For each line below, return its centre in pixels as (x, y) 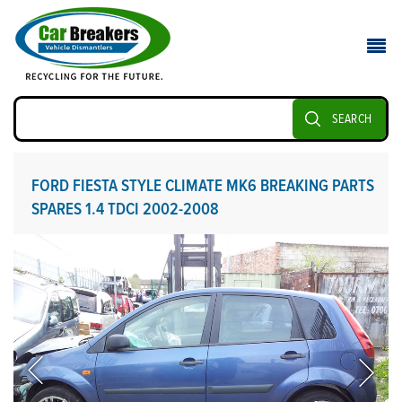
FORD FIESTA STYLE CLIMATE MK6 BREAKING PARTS (203, 186)
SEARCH (352, 119)
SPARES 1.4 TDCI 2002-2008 (125, 210)
